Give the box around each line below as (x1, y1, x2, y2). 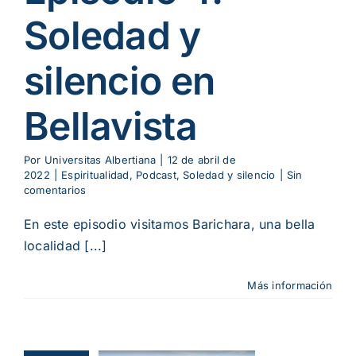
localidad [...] (24, 238, 107, 254)
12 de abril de (167, 153, 236, 167)
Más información (247, 279, 332, 292)
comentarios (24, 184, 87, 197)
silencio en (24, 57, 215, 105)
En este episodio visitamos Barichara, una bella (24, 216, 315, 233)
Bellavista (24, 103, 197, 150)
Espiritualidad (61, 168, 130, 182)
